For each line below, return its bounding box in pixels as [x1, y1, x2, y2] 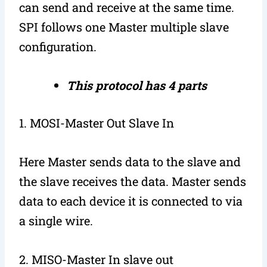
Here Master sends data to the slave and [19, 153, 241, 169]
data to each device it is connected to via [19, 193, 243, 209]
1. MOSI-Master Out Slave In [19, 114, 175, 131]
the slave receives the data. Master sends [19, 173, 247, 189]
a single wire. [19, 212, 94, 228]
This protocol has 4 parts [67, 77, 207, 93]
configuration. [19, 38, 97, 54]
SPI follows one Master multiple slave [19, 18, 229, 35]
